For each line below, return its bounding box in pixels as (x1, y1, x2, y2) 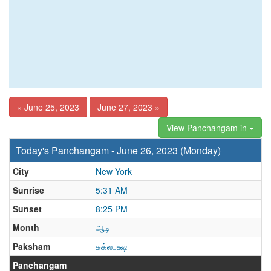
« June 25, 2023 (17, 101, 79, 113)
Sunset (13, 203, 42, 215)
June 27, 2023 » (97, 101, 160, 113)
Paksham (13, 240, 50, 252)
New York (96, 165, 132, 177)
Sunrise (13, 184, 44, 196)
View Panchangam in (166, 122, 249, 134)
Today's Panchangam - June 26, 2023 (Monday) (16, 143, 221, 157)
